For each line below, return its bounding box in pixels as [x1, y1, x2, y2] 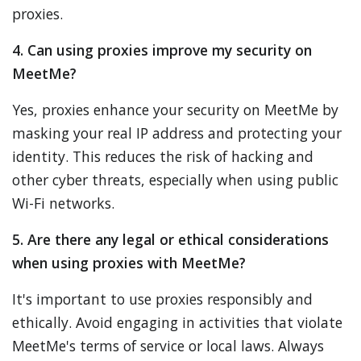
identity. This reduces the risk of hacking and [12, 147, 313, 166]
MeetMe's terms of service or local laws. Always [12, 336, 324, 355]
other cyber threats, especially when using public [12, 170, 338, 189]
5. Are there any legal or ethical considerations [12, 230, 329, 249]
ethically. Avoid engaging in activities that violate [12, 313, 342, 332]
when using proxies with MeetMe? [12, 253, 246, 272]
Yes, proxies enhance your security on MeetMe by [12, 100, 338, 119]
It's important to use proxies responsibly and [12, 289, 313, 309]
